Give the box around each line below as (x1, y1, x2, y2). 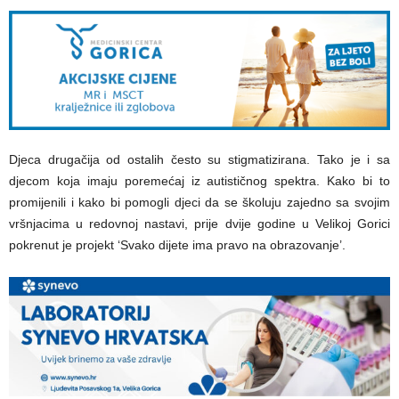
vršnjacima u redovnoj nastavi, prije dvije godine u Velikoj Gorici (9, 216, 390, 231)
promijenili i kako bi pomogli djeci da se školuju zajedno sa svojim (9, 194, 390, 209)
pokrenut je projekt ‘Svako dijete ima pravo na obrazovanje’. (9, 237, 346, 252)
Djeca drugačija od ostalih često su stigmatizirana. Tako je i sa (9, 151, 390, 167)
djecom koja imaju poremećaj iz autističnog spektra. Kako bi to (9, 173, 390, 188)
